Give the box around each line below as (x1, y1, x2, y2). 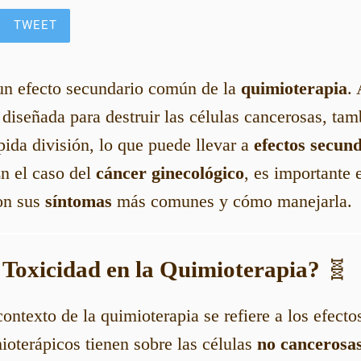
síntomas (45, 190, 112, 211)
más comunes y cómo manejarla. (112, 190, 352, 211)
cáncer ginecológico (96, 162, 244, 183)
